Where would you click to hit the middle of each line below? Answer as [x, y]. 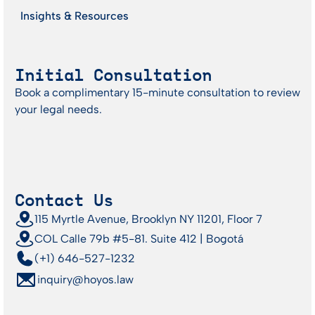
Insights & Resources [75, 16]
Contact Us [64, 201]
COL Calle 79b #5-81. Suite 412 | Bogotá [139, 239]
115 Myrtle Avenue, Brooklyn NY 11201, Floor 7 [148, 219]
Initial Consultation [113, 76]
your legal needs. [58, 110]
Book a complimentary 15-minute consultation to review [157, 93]
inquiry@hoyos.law [85, 280]
